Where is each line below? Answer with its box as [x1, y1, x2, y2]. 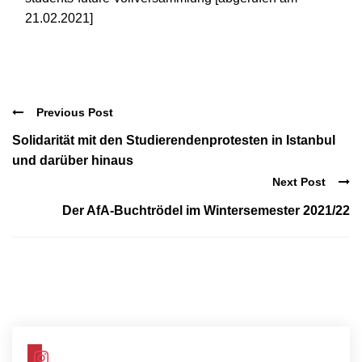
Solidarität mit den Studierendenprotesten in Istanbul [12, 133, 335, 148]
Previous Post [36, 105, 113, 119]
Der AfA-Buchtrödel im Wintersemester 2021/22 [62, 203, 350, 217]
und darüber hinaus [12, 154, 133, 168]
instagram [27, 343, 84, 358]
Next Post [272, 175, 326, 189]
